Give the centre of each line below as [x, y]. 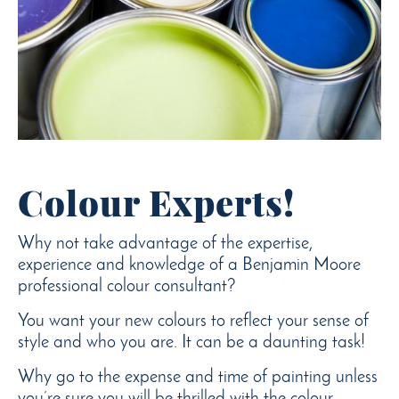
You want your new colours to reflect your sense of [193, 321]
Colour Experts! [156, 201]
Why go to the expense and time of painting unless [198, 377]
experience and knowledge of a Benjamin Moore [189, 265]
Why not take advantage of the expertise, [166, 244]
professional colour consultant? [127, 286]
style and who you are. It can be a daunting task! [191, 342]
